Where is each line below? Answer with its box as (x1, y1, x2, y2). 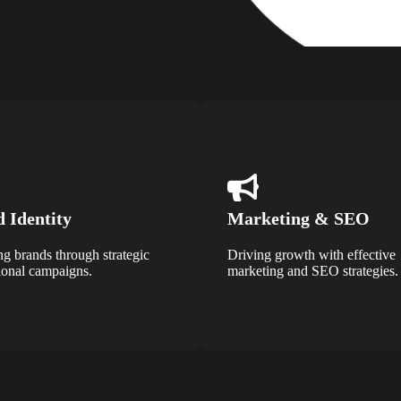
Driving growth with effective (226, 246, 396, 262)
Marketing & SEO (226, 208, 370, 228)
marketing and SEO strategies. (226, 262, 398, 278)
